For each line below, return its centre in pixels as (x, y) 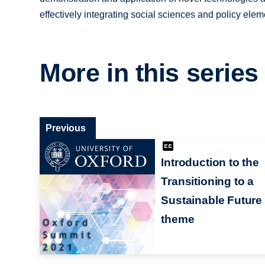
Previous (66, 128)
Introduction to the (210, 162)
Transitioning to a (207, 181)
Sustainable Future (211, 200)
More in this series (149, 73)
